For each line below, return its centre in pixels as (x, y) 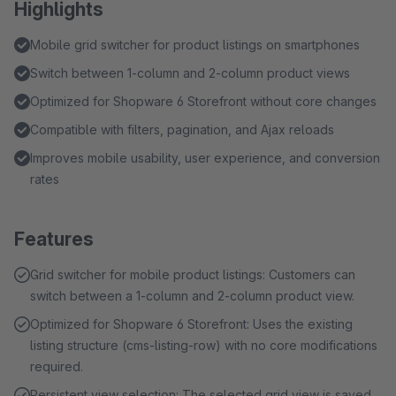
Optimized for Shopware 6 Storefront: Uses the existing (191, 324)
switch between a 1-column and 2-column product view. (192, 296)
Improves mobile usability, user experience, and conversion (205, 158)
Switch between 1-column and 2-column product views (190, 73)
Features (54, 239)
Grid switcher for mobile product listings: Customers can (193, 274)
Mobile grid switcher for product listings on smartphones (195, 45)
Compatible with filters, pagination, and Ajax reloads (182, 129)
